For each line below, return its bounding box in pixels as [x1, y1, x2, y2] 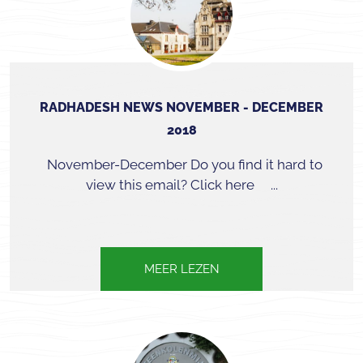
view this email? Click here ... [85, 177, 278, 193]
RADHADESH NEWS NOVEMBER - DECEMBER [40, 100, 323, 115]
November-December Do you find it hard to [41, 156, 322, 173]
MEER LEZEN [143, 262, 220, 276]
